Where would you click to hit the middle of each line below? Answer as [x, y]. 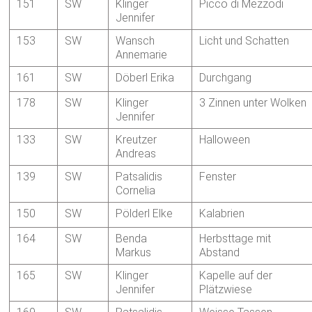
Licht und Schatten [244, 41]
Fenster [218, 177]
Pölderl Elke [145, 214]
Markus [134, 253]
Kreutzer [136, 140]
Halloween [225, 140]
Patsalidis [139, 177]
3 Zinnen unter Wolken [253, 103]
